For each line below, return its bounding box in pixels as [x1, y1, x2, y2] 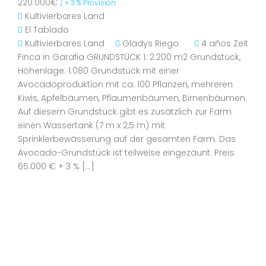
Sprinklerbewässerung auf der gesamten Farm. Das [18, 133, 236, 145]
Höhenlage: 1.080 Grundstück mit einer [18, 65, 179, 77]
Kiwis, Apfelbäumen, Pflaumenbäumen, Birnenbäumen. [18, 92, 247, 104]
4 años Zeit [199, 37, 248, 49]
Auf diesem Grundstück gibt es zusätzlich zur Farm [18, 106, 232, 118]
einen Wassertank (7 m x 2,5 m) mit [18, 119, 165, 131]
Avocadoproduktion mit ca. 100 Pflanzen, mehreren [18, 78, 233, 90]
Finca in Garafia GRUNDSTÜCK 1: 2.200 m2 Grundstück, [18, 51, 240, 63]
